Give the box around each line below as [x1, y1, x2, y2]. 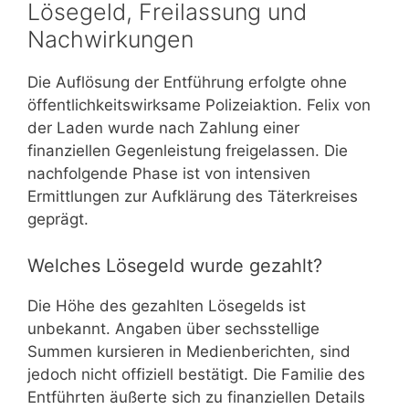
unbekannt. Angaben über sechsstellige [27, 319, 320, 338]
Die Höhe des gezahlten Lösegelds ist [27, 296, 306, 315]
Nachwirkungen [27, 26, 194, 53]
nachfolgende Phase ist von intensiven [27, 164, 310, 183]
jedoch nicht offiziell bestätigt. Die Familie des [27, 364, 365, 383]
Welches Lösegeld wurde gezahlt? [27, 254, 322, 277]
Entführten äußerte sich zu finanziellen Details [27, 387, 365, 406]
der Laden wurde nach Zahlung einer [27, 119, 299, 137]
